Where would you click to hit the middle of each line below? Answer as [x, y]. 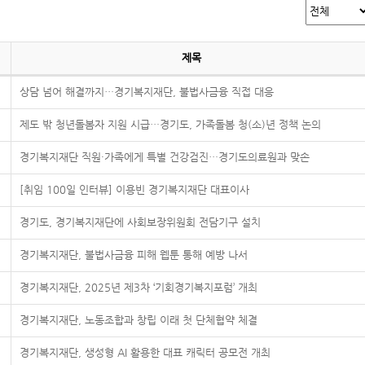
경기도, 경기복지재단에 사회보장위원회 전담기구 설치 [140, 222]
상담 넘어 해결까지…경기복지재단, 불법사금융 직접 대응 [147, 92]
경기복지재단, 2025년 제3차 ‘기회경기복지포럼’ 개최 [139, 287]
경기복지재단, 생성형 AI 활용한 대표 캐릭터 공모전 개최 [145, 352]
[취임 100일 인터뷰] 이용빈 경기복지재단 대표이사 [134, 189]
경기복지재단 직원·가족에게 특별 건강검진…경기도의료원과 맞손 [165, 157]
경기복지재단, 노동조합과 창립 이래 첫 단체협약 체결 [139, 320]
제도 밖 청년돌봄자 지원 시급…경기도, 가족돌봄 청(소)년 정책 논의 [170, 124]
